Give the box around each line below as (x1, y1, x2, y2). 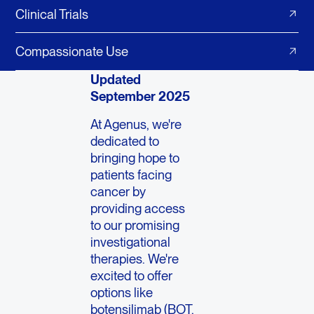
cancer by (90, 184, 146, 200)
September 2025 (90, 88, 191, 104)
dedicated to (90, 133, 160, 149)
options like (90, 285, 153, 301)
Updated (90, 71, 142, 87)
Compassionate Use (15, 43, 128, 60)
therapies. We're (90, 251, 179, 267)
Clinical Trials (15, 6, 88, 22)
